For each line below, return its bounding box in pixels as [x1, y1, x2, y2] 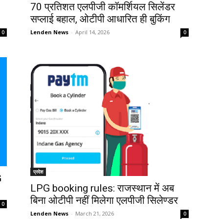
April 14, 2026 [75, 28, 109, 36]
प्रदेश [33, 168, 43, 175]
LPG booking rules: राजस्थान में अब [30, 182, 174, 194]
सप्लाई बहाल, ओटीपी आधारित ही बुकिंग [30, 13, 170, 25]
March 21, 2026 [75, 209, 114, 217]
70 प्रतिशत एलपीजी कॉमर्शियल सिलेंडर [30, 1, 175, 13]
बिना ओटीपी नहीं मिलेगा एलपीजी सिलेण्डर [30, 194, 178, 206]
